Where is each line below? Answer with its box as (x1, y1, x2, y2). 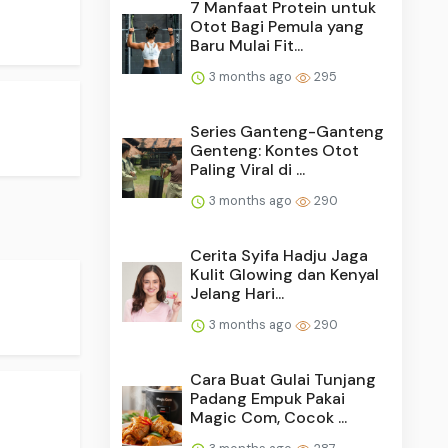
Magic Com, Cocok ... (190, 406, 348, 428)
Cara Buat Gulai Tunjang (190, 368, 377, 390)
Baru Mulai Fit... (190, 34, 304, 56)
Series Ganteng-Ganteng (190, 120, 385, 142)
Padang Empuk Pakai (190, 387, 346, 409)
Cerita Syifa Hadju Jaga (190, 244, 369, 266)
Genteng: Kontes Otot (190, 139, 360, 161)
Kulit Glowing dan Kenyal (190, 263, 380, 285)
